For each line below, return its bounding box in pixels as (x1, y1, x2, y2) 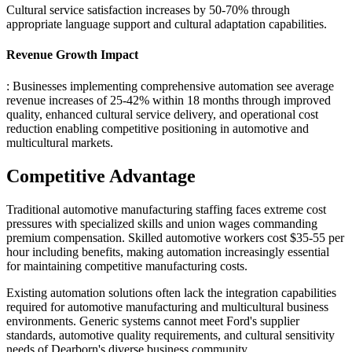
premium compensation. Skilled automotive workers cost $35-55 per (6, 230, 344, 244)
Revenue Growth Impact (6, 48, 138, 62)
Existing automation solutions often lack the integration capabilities (6, 285, 336, 299)
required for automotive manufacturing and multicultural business (6, 299, 328, 313)
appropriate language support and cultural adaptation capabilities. (6, 17, 327, 31)
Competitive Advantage (6, 165, 196, 186)
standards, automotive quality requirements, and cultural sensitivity (6, 328, 335, 342)
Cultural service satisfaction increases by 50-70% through (6, 3, 290, 17)
